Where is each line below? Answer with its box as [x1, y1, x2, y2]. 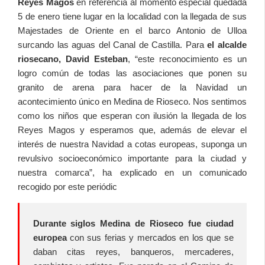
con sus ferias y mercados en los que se [66, 232, 234, 243]
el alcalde [207, 40, 247, 50]
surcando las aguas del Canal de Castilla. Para [18, 40, 208, 50]
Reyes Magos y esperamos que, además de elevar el [18, 125, 247, 135]
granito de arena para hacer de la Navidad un [18, 82, 247, 92]
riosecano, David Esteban [18, 54, 128, 64]
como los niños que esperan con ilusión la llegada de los [18, 111, 247, 121]
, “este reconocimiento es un [128, 54, 247, 64]
